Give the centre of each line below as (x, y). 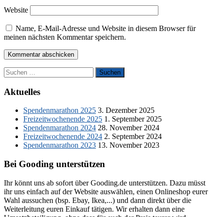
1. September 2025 (133, 119)
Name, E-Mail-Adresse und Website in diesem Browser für (106, 28)
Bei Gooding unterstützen (54, 164)
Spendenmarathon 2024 (60, 128)
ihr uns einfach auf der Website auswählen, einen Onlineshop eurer (106, 191)
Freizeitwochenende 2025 (63, 119)
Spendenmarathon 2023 (60, 145)
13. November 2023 (129, 145)
